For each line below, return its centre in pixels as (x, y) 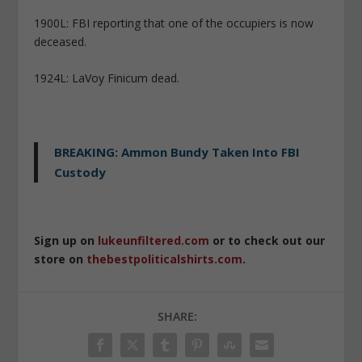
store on (61, 259)
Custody (80, 173)
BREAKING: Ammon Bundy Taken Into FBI (177, 152)
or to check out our (267, 241)
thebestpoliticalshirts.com (165, 259)
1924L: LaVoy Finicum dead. (107, 78)
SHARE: (177, 317)
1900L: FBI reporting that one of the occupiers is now (174, 23)
